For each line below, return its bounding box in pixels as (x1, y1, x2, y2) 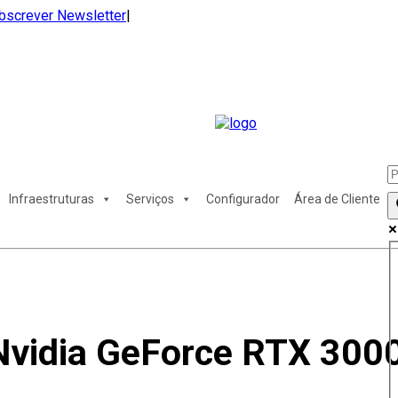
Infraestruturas (9, 192, 94, 207)
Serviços (126, 192, 174, 207)
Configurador (206, 192, 280, 207)
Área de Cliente (294, 192, 380, 207)
